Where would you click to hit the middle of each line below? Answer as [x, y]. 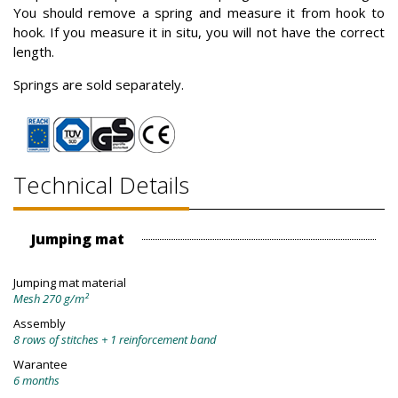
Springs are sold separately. [99, 85]
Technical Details [101, 185]
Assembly [40, 324]
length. [34, 52]
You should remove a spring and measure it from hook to [199, 13]
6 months [36, 381]
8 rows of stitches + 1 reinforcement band [115, 340]
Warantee [40, 365]
